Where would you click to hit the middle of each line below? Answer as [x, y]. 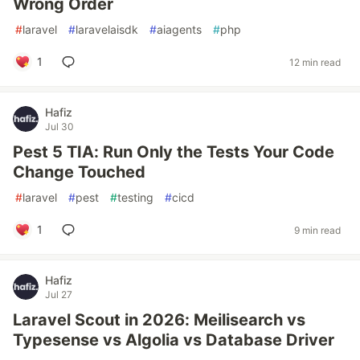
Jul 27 [59, 295]
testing [135, 197]
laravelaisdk [107, 29]
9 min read [317, 230]
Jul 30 [59, 127]
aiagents [179, 29]
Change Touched [79, 172]
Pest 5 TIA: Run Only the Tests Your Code [174, 152]
